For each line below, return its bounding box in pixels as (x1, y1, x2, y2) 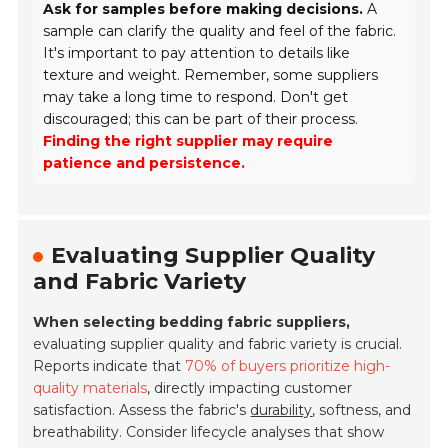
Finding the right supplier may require (43, 132, 334, 151)
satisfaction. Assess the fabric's (33, 401, 251, 420)
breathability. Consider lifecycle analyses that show (33, 423, 385, 442)
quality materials (33, 379, 148, 398)
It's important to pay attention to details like (43, 44, 351, 63)
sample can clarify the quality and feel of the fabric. (43, 22, 397, 41)
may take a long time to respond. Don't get (43, 88, 349, 107)
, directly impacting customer (147, 379, 353, 398)
